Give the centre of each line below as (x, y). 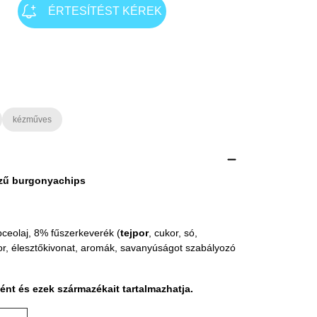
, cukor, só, (173, 233)
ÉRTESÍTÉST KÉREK (105, 11)
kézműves (32, 120)
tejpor (134, 233)
